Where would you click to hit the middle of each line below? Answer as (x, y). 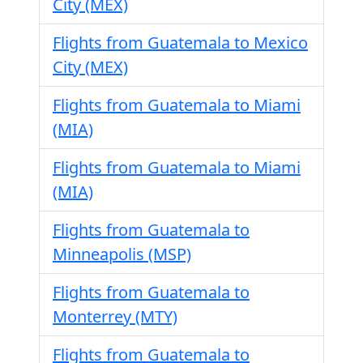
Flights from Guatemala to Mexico (180, 43)
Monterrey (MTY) (115, 316)
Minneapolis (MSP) (122, 254)
